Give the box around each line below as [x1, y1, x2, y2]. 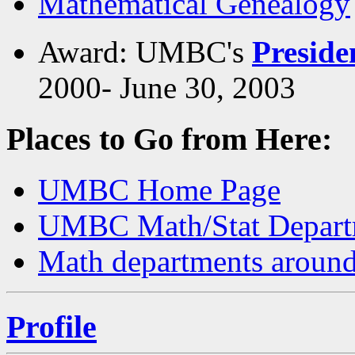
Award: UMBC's [38, 34, 252, 69]
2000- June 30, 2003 [38, 70, 296, 105]
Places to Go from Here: [6, 120, 332, 157]
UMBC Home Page [38, 173, 281, 208]
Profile [6, 308, 97, 345]
